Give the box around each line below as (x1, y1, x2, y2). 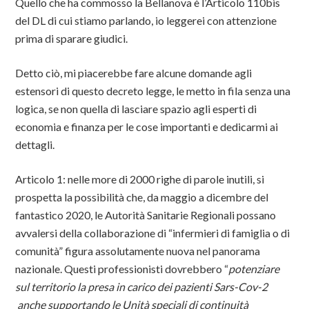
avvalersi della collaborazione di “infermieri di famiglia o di (15, 226, 290, 239)
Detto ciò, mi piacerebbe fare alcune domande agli (15, 66, 252, 79)
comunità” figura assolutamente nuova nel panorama (15, 244, 261, 257)
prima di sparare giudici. (15, 32, 128, 45)
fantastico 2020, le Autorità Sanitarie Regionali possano (15, 208, 277, 221)
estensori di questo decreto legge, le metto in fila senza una (15, 84, 291, 97)
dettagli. (15, 138, 55, 151)
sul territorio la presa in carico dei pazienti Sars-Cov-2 (15, 280, 268, 293)
